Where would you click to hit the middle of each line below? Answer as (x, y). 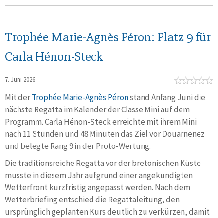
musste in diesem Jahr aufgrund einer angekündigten (99, 175)
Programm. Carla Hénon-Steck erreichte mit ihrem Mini (101, 122)
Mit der (18, 97)
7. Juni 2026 (20, 80)
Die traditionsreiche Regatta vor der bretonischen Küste (103, 163)
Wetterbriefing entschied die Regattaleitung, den (92, 200)
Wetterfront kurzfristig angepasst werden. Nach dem (98, 187)
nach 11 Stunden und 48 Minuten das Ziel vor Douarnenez (105, 134)
